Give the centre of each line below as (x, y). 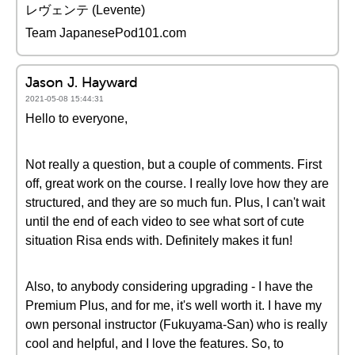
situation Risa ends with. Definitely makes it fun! (159, 240)
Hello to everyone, (76, 118)
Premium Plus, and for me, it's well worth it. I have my (174, 305)
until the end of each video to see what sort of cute (165, 221)
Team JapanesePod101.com (106, 33)
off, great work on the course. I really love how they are (177, 183)
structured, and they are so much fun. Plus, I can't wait (175, 202)
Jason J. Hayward (82, 82)
